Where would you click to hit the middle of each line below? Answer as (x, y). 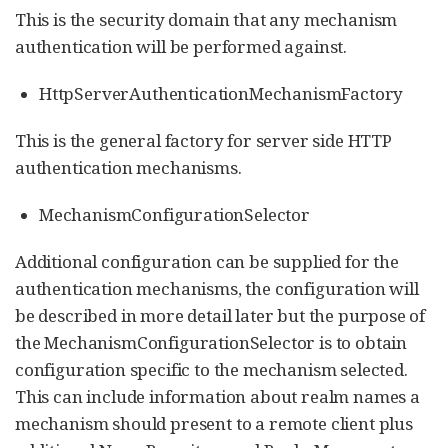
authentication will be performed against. (181, 46)
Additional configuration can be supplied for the (207, 261)
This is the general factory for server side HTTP (203, 140)
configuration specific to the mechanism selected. (211, 369)
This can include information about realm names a (217, 396)
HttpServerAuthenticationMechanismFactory (221, 93)
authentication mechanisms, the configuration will (217, 288)
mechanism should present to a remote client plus (214, 423)
